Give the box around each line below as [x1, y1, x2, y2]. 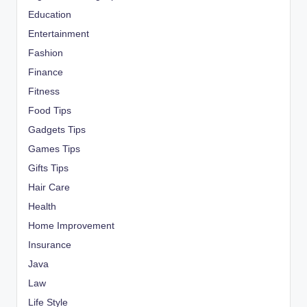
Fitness [28, 86, 60, 97]
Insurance [28, 240, 71, 251]
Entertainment [28, 29, 89, 40]
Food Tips [28, 106, 71, 116]
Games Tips [28, 144, 80, 155]
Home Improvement [28, 221, 114, 232]
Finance [28, 67, 63, 78]
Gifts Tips [28, 163, 69, 174]
